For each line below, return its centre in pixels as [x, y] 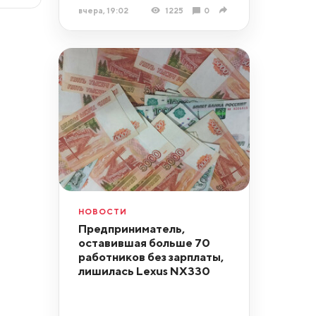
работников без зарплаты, [151, 257]
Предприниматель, [131, 229]
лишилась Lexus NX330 [144, 271]
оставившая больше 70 [144, 243]
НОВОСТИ [102, 211]
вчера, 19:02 [103, 10]
